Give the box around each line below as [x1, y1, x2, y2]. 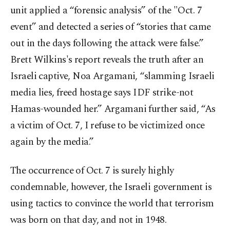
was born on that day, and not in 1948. [10, 213, 167, 228]
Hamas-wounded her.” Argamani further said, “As [10, 102, 216, 117]
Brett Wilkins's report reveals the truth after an [10, 52, 204, 68]
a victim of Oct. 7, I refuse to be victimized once [10, 118, 205, 133]
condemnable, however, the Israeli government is [10, 180, 212, 195]
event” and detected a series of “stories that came [10, 20, 211, 35]
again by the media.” [10, 135, 94, 150]
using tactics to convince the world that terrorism [10, 196, 214, 212]
